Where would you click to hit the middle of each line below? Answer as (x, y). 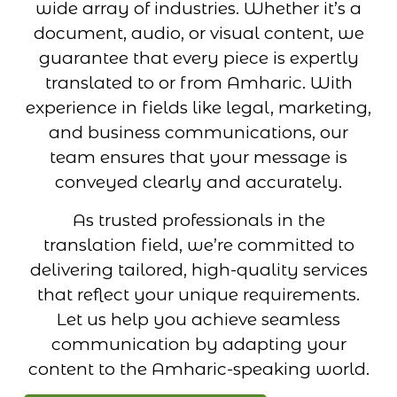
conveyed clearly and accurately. (198, 183)
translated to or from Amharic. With (198, 83)
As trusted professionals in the (198, 220)
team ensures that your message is (198, 158)
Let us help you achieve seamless (198, 319)
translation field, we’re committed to (198, 245)
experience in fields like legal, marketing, (198, 108)
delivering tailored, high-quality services (198, 269)
